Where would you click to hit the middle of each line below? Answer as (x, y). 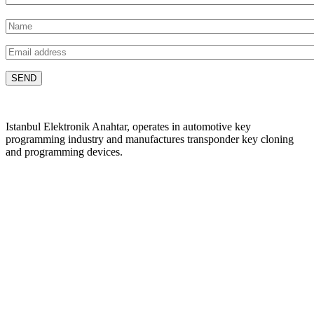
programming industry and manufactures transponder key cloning (150, 139)
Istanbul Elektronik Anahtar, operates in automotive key (128, 126)
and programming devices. (64, 151)
